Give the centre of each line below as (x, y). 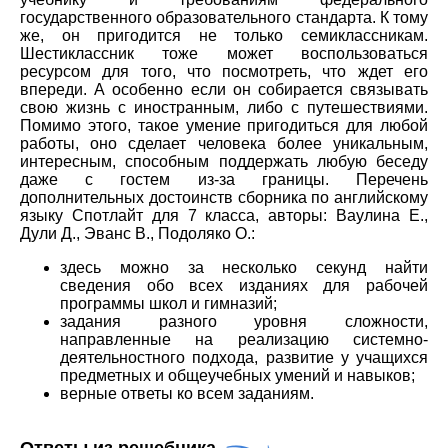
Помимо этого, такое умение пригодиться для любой (224, 126)
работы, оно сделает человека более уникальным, (224, 144)
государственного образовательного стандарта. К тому (224, 18)
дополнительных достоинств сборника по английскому (224, 198)
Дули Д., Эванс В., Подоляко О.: (137, 234)
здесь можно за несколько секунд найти (244, 268)
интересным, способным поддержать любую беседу (224, 162)
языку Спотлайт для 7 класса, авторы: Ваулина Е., (224, 216)
